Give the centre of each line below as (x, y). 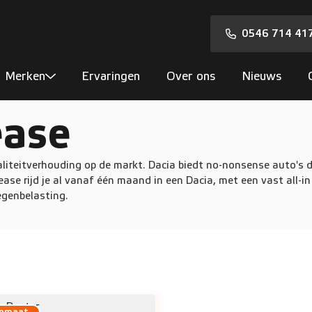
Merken (25, 77)
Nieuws (262, 77)
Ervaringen (111, 77)
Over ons (191, 77)
